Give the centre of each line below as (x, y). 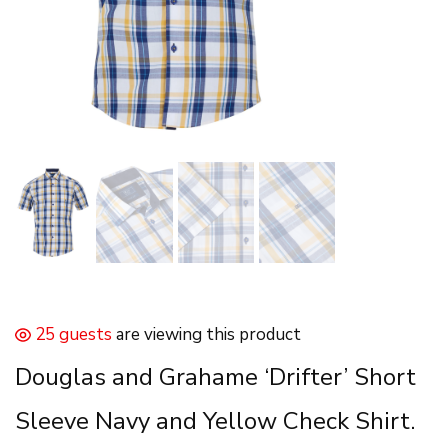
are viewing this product (208, 335)
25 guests (73, 335)
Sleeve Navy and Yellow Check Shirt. (215, 421)
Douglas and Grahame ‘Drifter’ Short (215, 377)
